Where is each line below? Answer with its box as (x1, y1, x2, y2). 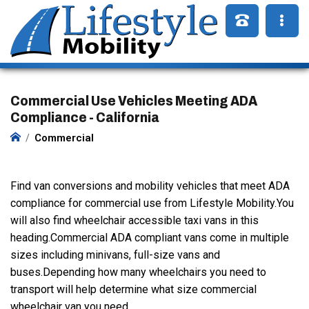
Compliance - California (10, 110, 159, 125)
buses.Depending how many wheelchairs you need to (10, 266, 266, 279)
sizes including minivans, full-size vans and (10, 248, 220, 261)
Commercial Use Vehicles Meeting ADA (10, 93, 257, 108)
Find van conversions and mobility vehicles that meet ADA (10, 179, 290, 192)
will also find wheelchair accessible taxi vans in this (10, 214, 259, 227)
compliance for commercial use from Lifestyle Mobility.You (10, 197, 294, 210)
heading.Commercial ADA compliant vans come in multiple (10, 231, 289, 244)
